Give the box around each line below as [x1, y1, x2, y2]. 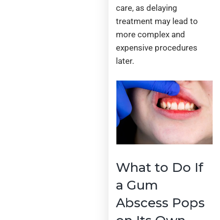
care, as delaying [116, 3, 178, 13]
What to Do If [116, 159, 204, 175]
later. [116, 56, 135, 66]
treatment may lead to [116, 16, 198, 27]
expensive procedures [116, 43, 198, 53]
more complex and [116, 29, 186, 40]
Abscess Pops [116, 194, 205, 211]
